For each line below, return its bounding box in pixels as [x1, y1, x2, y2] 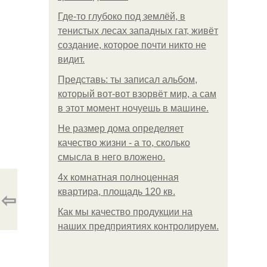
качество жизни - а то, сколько [58, 138, 190, 148]
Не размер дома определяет [58, 123, 184, 133]
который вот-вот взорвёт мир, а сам [58, 89, 216, 99]
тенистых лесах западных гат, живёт [58, 26, 218, 36]
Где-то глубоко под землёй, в [58, 11, 185, 21]
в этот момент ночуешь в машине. [58, 103, 209, 113]
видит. [58, 54, 85, 64]
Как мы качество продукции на [58, 207, 193, 217]
